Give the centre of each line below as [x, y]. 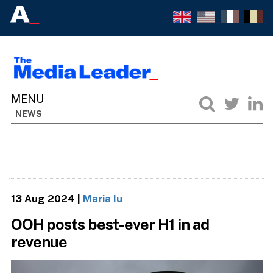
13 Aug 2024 [43, 198]
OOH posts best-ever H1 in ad [110, 225]
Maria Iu [102, 198]
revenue [39, 242]
